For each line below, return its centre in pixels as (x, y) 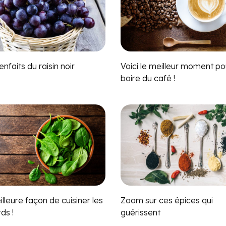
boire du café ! (148, 78)
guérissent (140, 212)
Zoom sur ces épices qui (167, 200)
